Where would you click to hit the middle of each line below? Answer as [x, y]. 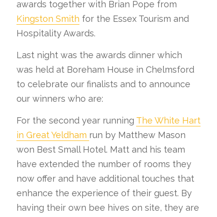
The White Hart [168, 120]
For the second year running [76, 120]
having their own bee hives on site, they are [108, 208]
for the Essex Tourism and [134, 19]
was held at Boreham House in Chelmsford [105, 70]
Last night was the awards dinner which [99, 55]
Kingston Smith [48, 19]
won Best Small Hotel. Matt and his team [101, 149]
